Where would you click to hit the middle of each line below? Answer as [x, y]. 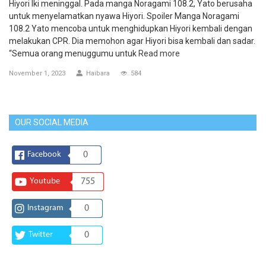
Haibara [98, 74]
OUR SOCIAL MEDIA [52, 122]
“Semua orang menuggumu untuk [74, 54]
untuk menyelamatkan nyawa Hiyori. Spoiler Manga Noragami [124, 16]
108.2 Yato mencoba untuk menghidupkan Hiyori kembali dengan [131, 29]
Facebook [44, 154]
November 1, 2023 [37, 74]
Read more [159, 54]
